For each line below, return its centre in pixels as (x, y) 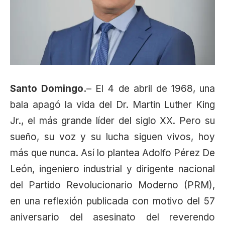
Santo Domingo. (48, 88)
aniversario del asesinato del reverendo (113, 217)
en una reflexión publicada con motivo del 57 (113, 201)
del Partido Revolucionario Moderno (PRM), (113, 185)
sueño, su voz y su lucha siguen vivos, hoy (113, 137)
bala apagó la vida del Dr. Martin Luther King (113, 104)
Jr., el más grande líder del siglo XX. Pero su (113, 121)
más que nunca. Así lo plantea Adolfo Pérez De (113, 153)
